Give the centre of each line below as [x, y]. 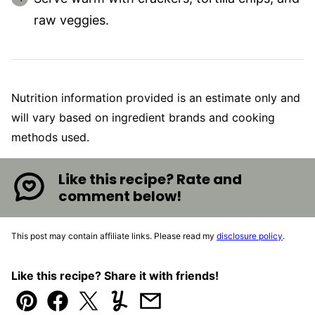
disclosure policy [250, 236]
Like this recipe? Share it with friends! [115, 275]
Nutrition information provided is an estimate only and [15, 98]
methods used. [50, 137]
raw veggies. [71, 20]
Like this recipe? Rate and [150, 179]
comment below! [120, 196]
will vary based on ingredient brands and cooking [143, 118]
